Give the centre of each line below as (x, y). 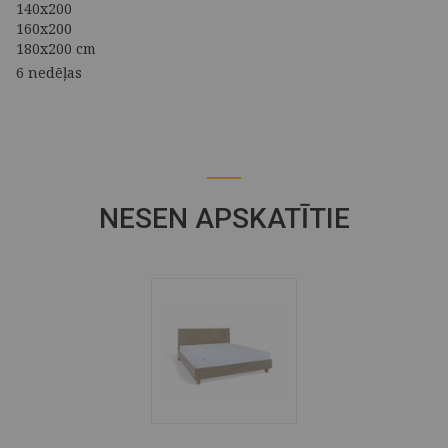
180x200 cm (56, 48)
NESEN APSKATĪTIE (224, 218)
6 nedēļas (49, 72)
